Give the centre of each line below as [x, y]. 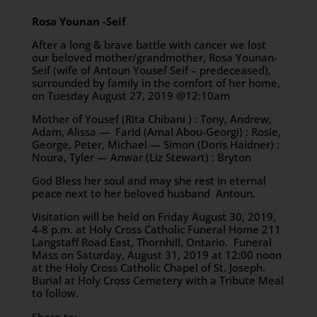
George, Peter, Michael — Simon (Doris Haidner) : [155, 144]
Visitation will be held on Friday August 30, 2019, [154, 217]
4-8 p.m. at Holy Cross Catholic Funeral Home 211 [156, 229]
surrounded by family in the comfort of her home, [156, 83]
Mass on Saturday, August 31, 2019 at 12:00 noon [156, 255]
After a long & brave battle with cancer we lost [149, 45]
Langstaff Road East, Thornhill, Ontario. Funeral [151, 242]
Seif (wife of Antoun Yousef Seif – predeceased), [151, 70]
